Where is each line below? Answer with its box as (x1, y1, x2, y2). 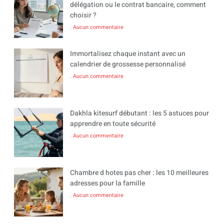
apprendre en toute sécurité (70, 118, 155, 129)
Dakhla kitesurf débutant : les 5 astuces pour (70, 107, 209, 118)
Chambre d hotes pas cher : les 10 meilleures (70, 167, 208, 178)
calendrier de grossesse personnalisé (70, 58, 185, 69)
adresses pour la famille (70, 177, 145, 188)
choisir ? (70, 9, 96, 20)
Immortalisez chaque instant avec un (70, 48, 185, 59)
